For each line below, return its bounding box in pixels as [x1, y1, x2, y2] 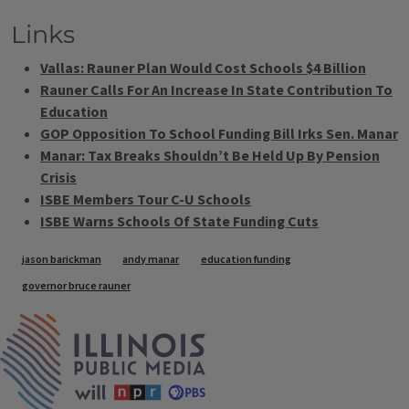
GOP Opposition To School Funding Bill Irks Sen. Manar [40, 124, 398, 144]
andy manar [122, 252, 180, 268]
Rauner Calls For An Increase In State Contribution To [40, 80, 393, 100]
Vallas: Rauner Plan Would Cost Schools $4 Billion [40, 58, 366, 79]
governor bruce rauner [21, 278, 131, 294]
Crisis [40, 168, 77, 188]
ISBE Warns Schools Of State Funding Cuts [40, 212, 319, 232]
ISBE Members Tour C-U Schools [40, 190, 251, 210]
